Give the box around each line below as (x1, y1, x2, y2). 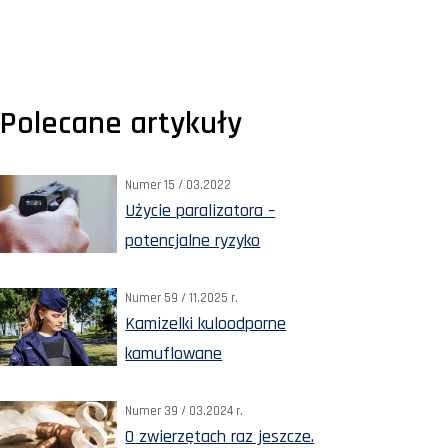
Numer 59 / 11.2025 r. (125, 289, 239, 306)
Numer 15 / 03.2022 (125, 176, 232, 193)
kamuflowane (125, 341, 223, 365)
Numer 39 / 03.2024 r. (125, 402, 244, 419)
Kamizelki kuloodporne (125, 311, 287, 335)
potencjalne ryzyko (125, 228, 261, 252)
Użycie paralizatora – (125, 198, 276, 222)
